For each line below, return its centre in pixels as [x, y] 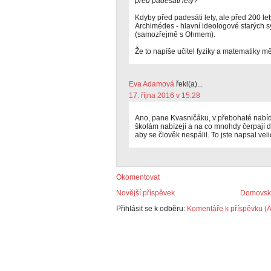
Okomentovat [138, 177]
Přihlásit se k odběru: [152, 209]
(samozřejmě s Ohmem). [175, 34]
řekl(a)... [188, 84]
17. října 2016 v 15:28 [165, 96]
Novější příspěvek [145, 193]
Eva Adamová [152, 84]
